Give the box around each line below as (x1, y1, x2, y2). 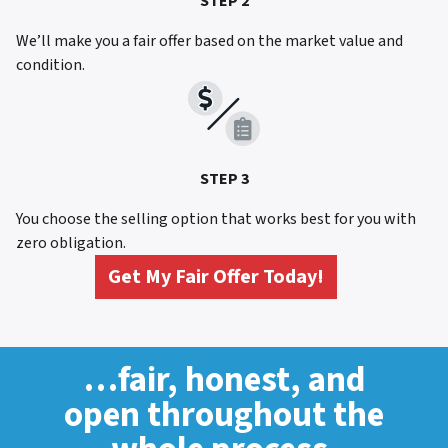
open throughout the (64, 390, 384, 441)
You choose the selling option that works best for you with (16, 208, 416, 231)
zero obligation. (16, 232, 126, 255)
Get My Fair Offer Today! (108, 263, 324, 292)
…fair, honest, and (82, 355, 366, 406)
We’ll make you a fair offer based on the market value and (16, 30, 403, 53)
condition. (16, 54, 85, 77)
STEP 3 (199, 168, 249, 191)
